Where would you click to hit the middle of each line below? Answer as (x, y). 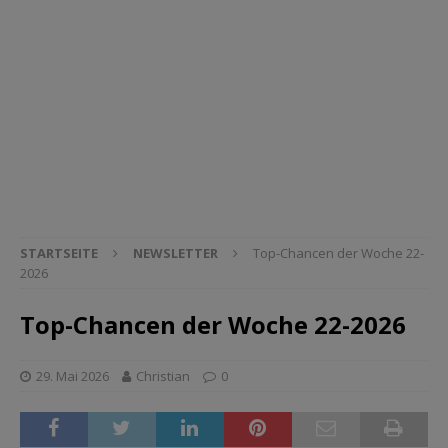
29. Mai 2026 (72, 375)
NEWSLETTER (175, 252)
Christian (163, 375)
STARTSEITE (59, 252)
